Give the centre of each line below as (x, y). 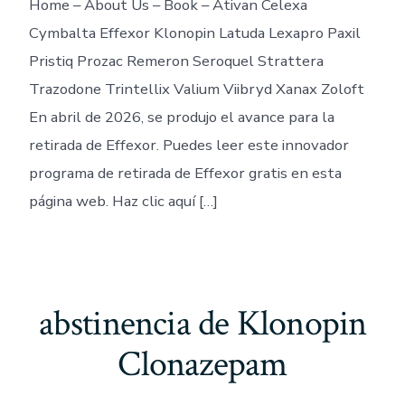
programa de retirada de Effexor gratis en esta (185, 173)
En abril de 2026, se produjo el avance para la (181, 117)
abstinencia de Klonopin (202, 324)
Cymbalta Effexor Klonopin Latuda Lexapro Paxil (194, 33)
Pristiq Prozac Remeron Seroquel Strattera (176, 61)
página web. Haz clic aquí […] (123, 201)
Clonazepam (202, 365)
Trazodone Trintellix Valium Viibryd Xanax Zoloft (196, 89)
